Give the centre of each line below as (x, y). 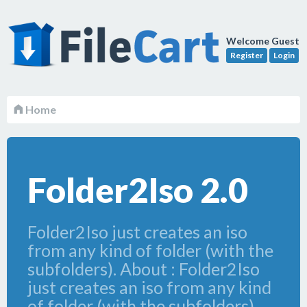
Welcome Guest (263, 41)
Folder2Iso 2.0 (138, 190)
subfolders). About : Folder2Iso (144, 269)
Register (247, 56)
